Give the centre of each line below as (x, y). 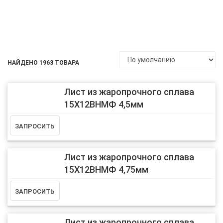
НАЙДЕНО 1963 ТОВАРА (43, 63)
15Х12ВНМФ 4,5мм (104, 104)
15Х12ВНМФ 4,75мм (106, 169)
